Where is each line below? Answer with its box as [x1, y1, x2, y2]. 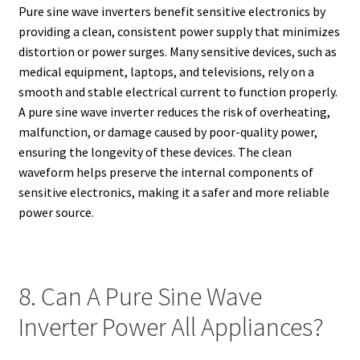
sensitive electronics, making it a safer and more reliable [18, 183, 329, 200]
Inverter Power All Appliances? [18, 310, 324, 343]
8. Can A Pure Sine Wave [18, 280, 262, 313]
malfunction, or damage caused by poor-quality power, [18, 123, 317, 140]
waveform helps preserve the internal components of [18, 163, 313, 180]
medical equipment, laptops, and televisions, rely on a [18, 63, 314, 80]
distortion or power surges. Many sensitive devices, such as [18, 43, 337, 59]
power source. [18, 203, 94, 220]
